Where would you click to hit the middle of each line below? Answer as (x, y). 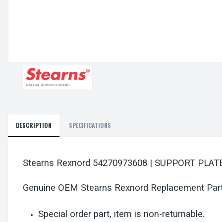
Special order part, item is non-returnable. (123, 214)
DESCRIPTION (34, 125)
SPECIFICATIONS (90, 125)
